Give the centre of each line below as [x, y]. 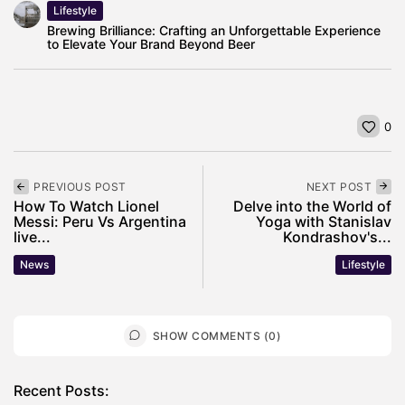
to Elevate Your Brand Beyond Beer [151, 44]
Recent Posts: [61, 391]
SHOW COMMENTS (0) [217, 336]
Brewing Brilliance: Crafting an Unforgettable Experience [214, 31]
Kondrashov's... [337, 237]
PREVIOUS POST [80, 187]
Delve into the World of [312, 207]
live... [32, 237]
